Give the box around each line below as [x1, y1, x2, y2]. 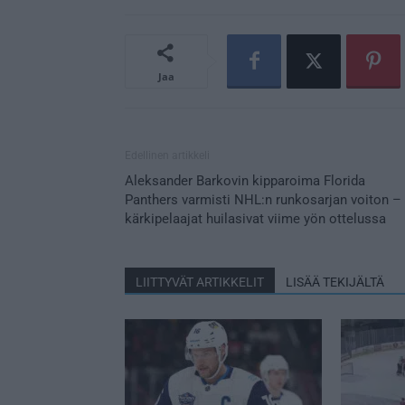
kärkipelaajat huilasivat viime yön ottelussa [125, 210, 386, 227]
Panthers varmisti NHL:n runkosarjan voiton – [125, 191, 401, 208]
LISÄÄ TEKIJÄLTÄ [286, 274, 384, 289]
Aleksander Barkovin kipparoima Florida [125, 172, 365, 189]
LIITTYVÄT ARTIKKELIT [136, 274, 264, 289]
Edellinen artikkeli [125, 148, 210, 162]
